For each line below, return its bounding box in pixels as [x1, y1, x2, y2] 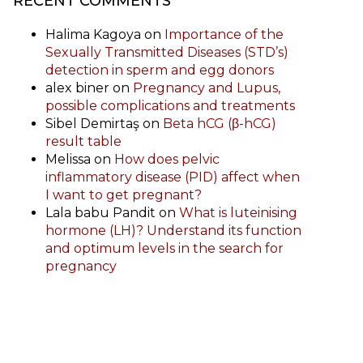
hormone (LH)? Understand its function [45, 223, 301, 238]
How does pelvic [114, 152, 220, 167]
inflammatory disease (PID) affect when [45, 169, 300, 185]
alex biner [45, 80, 109, 96]
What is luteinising [179, 205, 297, 220]
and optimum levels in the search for [45, 241, 284, 256]
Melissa [45, 152, 91, 167]
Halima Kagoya [45, 27, 141, 42]
